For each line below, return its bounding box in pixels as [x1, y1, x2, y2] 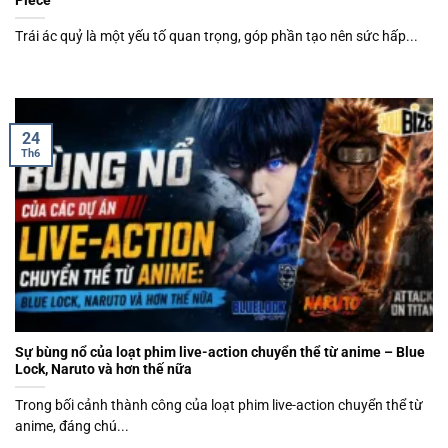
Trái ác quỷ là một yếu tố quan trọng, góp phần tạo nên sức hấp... [15, 28, 418, 45]
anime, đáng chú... [15, 417, 129, 434]
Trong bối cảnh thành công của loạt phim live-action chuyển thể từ [15, 396, 423, 413]
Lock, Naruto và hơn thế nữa [15, 360, 192, 377]
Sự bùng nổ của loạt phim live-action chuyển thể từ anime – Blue [15, 343, 425, 360]
